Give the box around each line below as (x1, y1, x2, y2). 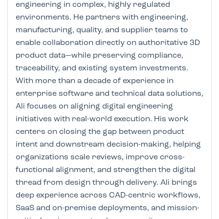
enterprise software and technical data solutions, (16, 90, 203, 98)
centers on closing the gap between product (16, 128, 184, 136)
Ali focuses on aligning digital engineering (16, 103, 173, 111)
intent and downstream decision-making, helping (16, 141, 201, 149)
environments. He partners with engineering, (16, 14, 188, 22)
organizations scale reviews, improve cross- (16, 153, 185, 162)
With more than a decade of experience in (16, 77, 174, 86)
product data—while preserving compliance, (16, 52, 183, 60)
